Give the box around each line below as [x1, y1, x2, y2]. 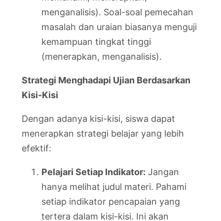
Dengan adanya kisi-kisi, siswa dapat [22, 113, 175, 124]
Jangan [146, 166, 179, 177]
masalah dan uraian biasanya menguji [41, 21, 197, 32]
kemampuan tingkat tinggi [41, 36, 151, 47]
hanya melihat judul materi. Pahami [41, 181, 186, 192]
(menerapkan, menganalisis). [41, 51, 162, 62]
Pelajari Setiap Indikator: [41, 166, 146, 177]
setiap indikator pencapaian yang [41, 196, 180, 207]
